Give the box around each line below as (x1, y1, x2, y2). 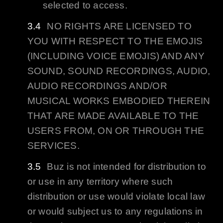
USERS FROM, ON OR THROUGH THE (27, 125, 205, 136)
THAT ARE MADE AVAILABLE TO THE (27, 111, 199, 121)
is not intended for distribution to (64, 161, 206, 172)
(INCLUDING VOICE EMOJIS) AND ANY (27, 51, 205, 62)
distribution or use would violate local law (27, 191, 206, 202)
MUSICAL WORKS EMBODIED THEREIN (27, 96, 211, 107)
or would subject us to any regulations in (27, 206, 203, 217)
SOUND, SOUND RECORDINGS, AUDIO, (27, 66, 211, 77)
